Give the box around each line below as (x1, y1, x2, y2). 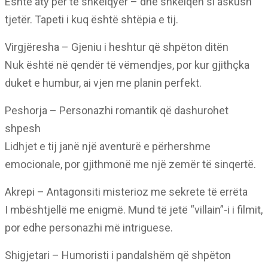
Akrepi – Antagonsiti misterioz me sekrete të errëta (5, 185, 248, 198)
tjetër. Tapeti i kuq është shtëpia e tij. (5, 13, 178, 26)
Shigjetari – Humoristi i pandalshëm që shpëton (5, 249, 231, 261)
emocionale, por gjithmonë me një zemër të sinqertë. (5, 158, 256, 170)
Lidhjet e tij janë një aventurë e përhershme (5, 140, 211, 153)
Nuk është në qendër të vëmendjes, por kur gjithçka (5, 59, 249, 71)
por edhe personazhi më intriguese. (5, 221, 173, 234)
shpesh (5, 122, 41, 135)
